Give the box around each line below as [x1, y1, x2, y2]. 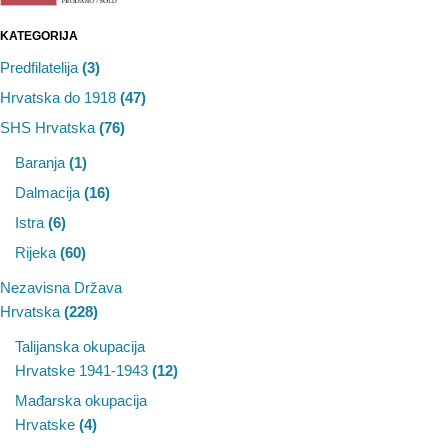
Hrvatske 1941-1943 [15, 362, 152, 380]
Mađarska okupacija [15, 392, 147, 410]
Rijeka [15, 244, 60, 262]
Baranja [15, 154, 69, 172]
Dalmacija [15, 184, 84, 202]
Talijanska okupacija [15, 338, 145, 356]
